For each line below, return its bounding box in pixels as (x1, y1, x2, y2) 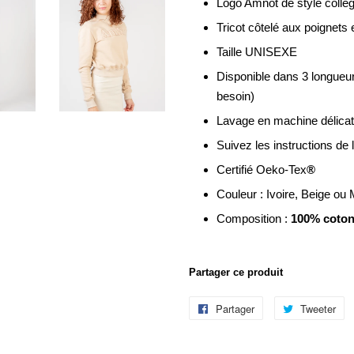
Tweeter (300, 301, 336, 316)
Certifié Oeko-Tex (217, 163, 307, 176)
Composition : (217, 212, 291, 225)
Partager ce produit (189, 266, 283, 278)
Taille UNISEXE (217, 45, 297, 58)
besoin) (217, 89, 254, 103)
